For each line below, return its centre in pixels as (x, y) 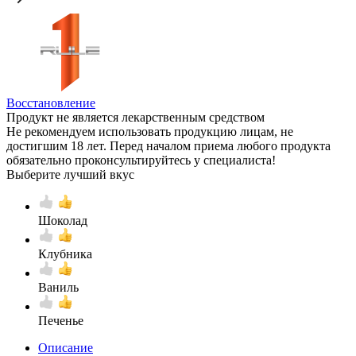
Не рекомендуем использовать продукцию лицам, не (150, 131)
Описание (66, 347)
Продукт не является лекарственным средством (135, 117)
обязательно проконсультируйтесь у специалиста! (141, 160)
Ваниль (58, 287)
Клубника (65, 253)
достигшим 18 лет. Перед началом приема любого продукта (168, 145)
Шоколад (63, 220)
